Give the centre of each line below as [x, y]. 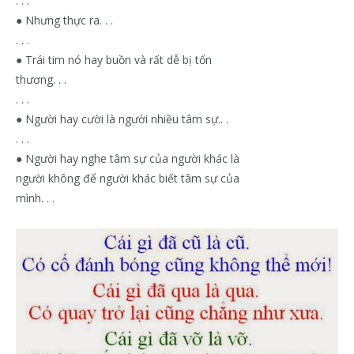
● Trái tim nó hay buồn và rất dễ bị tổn [114, 59]
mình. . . [35, 198]
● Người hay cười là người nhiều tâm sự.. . [122, 119]
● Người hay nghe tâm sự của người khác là [128, 158]
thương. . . [41, 79]
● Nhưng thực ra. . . [64, 20]
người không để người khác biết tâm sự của [128, 178]
